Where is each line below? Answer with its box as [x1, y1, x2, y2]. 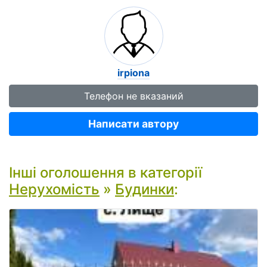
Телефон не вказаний [83, 90, 184, 102]
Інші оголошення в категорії [9, 164, 202, 181]
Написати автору [88, 117, 179, 130]
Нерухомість [9, 181, 100, 198]
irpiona [117, 67, 150, 79]
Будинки [115, 181, 174, 198]
